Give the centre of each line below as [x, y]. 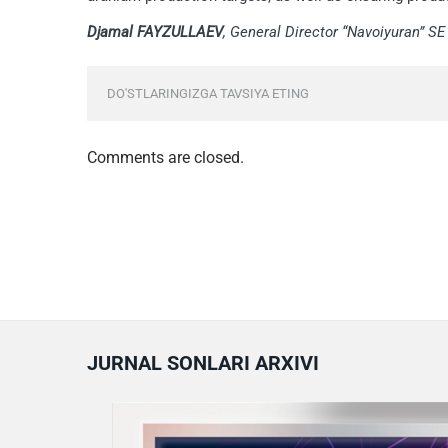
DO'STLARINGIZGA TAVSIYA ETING [207, 93]
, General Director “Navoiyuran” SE [333, 31]
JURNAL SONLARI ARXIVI [202, 362]
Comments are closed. [165, 157]
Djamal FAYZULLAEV [154, 31]
